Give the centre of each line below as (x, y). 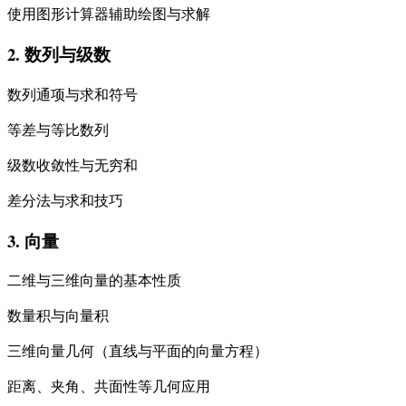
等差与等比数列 (58, 129)
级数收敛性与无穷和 (72, 164)
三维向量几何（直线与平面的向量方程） (138, 351)
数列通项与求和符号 (72, 93)
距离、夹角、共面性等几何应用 (109, 386)
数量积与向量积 (58, 315)
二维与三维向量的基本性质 (94, 280)
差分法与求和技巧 (65, 199)
